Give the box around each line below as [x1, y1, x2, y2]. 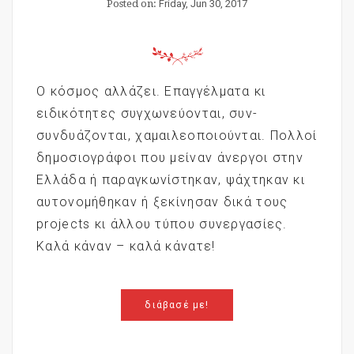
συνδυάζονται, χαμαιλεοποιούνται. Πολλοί [36, 127, 318, 143]
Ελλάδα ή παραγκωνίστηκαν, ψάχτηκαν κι [36, 171, 306, 187]
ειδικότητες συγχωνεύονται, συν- [36, 105, 258, 121]
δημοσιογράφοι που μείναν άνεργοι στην [36, 149, 304, 165]
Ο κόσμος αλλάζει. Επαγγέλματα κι [36, 83, 266, 99]
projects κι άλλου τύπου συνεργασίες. [36, 216, 288, 232]
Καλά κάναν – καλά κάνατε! [36, 238, 216, 254]
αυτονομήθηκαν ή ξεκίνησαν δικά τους [36, 194, 288, 209]
